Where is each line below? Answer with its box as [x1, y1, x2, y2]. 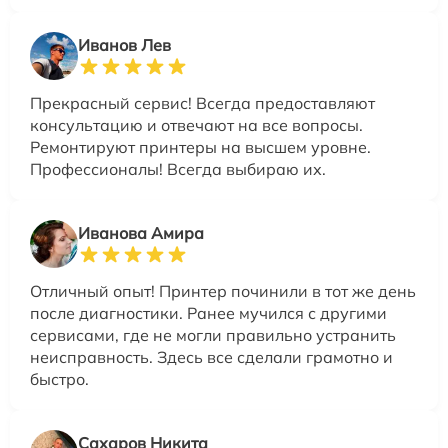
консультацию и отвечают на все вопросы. [30, 115, 363, 136]
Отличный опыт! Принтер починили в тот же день [30, 281, 416, 302]
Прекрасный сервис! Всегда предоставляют [30, 93, 375, 114]
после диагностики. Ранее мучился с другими [30, 303, 387, 324]
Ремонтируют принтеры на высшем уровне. [30, 137, 371, 158]
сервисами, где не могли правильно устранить [30, 325, 396, 346]
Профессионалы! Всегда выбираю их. [30, 159, 326, 180]
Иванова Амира [78, 223, 204, 244]
